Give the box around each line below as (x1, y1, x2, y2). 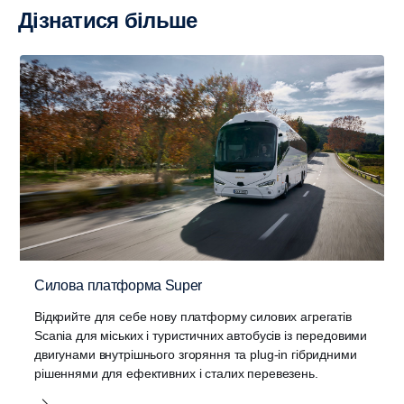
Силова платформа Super (34, 277, 202, 293)
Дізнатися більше (32, 8, 197, 33)
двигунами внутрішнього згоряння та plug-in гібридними (34, 346, 357, 362)
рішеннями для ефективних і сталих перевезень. (34, 365, 318, 381)
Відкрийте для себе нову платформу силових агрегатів (34, 308, 352, 324)
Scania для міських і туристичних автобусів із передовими (34, 327, 368, 343)
